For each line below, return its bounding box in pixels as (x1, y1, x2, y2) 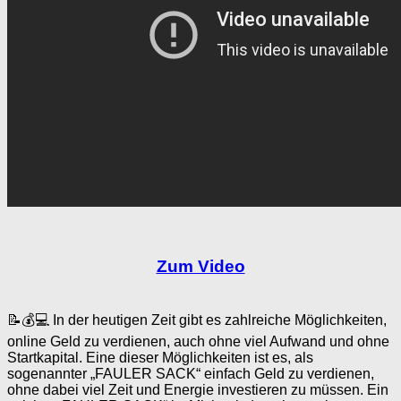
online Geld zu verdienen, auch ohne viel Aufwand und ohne (7, 334, 389, 350)
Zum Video (156, 257, 245, 277)
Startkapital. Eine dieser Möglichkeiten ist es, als (7, 350, 313, 366)
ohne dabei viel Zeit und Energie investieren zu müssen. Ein (7, 382, 388, 398)
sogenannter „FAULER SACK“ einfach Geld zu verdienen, (7, 366, 374, 382)
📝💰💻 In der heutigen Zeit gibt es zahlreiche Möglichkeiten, (7, 312, 387, 328)
